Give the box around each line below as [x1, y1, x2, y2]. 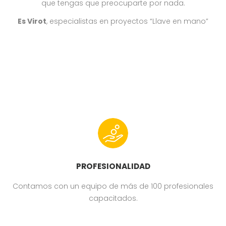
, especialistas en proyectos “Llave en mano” [46, 16, 208, 26]
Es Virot [18, 16, 46, 26]
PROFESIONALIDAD [76, 161, 150, 172]
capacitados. [88, 193, 138, 203]
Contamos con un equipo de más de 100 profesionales [13, 181, 213, 191]
